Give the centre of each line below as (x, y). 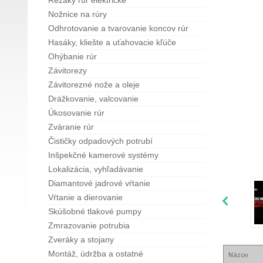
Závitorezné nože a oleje (94, 85)
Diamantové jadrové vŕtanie (99, 183)
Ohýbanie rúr (73, 56)
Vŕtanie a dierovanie (85, 197)
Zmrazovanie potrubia (89, 225)
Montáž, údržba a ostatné (96, 254)
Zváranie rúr (71, 127)
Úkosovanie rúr (76, 113)
